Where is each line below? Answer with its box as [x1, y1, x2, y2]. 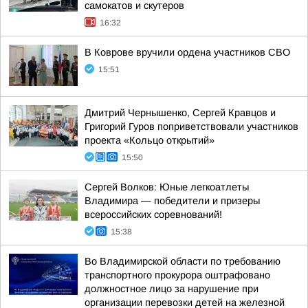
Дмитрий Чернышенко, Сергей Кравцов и [85, 107, 276, 118]
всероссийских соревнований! [85, 209, 222, 220]
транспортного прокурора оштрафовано [85, 269, 270, 280]
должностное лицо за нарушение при [85, 283, 258, 294]
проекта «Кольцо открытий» [85, 135, 214, 146]
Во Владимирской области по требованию [85, 256, 280, 267]
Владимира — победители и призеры [85, 195, 260, 206]
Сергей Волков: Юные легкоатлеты [85, 181, 249, 192]
